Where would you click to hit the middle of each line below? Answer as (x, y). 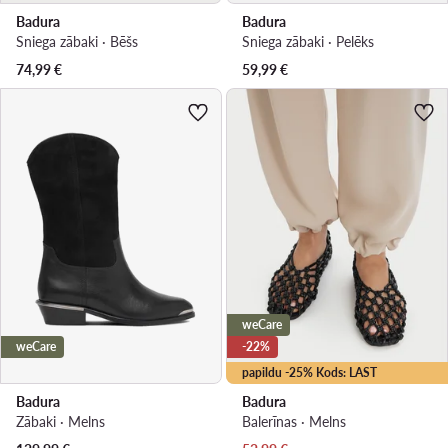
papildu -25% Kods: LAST (309, 373)
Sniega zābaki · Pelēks (308, 42)
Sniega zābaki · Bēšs (77, 42)
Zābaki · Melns (60, 422)
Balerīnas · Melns (294, 422)
